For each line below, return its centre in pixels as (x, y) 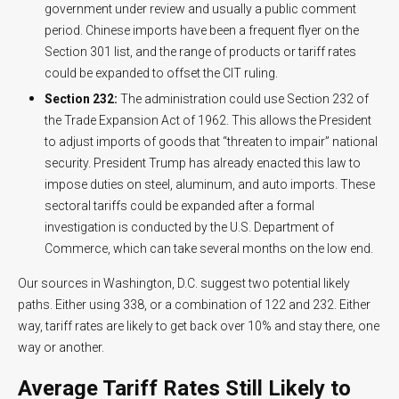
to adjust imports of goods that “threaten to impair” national (211, 141)
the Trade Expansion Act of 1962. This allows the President (208, 120)
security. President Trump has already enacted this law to (203, 163)
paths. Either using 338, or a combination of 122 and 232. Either (194, 304)
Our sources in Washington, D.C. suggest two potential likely (184, 283)
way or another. (61, 347)
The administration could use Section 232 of (243, 98)
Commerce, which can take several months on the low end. (209, 248)
